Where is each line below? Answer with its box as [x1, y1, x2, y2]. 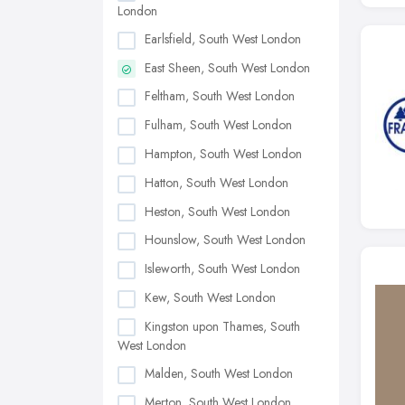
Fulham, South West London [145, 116, 292, 135]
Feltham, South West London [145, 87, 295, 106]
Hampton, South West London [145, 144, 302, 163]
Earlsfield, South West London [145, 29, 301, 48]
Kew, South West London [145, 287, 276, 306]
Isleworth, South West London [145, 259, 300, 278]
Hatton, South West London [145, 173, 288, 192]
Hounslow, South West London [145, 231, 306, 250]
